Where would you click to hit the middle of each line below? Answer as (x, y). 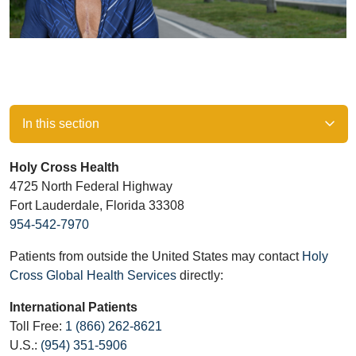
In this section (61, 124)
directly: (200, 275)
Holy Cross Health (64, 167)
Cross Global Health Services (93, 275)
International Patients (74, 307)
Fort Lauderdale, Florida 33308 (99, 205)
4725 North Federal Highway (93, 186)
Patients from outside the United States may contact (156, 256)
